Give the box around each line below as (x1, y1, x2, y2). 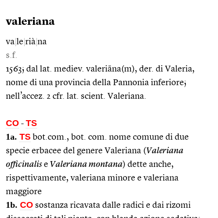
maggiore (6, 187, 42, 196)
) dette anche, (123, 160, 174, 169)
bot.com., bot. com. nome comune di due (31, 132, 189, 142)
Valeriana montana (48, 160, 123, 169)
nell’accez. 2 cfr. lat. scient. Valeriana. (6, 91, 146, 101)
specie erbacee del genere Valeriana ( (6, 146, 146, 155)
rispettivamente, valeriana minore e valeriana (6, 173, 179, 182)
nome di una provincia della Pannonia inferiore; (6, 78, 186, 87)
